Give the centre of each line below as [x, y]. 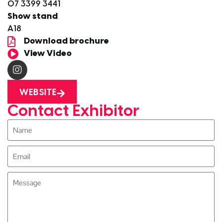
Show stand [33, 17]
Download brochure [66, 41]
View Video [48, 54]
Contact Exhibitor [73, 112]
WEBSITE [38, 93]
